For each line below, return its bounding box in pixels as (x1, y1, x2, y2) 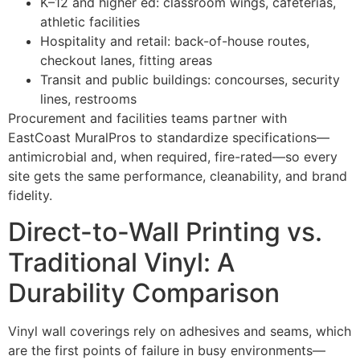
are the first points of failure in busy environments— (8, 342, 325, 358)
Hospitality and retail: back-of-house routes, (40, 33, 309, 50)
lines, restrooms (40, 91, 137, 108)
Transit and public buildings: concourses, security (40, 72, 340, 88)
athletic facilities (40, 14, 140, 31)
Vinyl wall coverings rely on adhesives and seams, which (8, 322, 351, 339)
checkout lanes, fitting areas (40, 52, 212, 69)
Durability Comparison (8, 276, 280, 309)
